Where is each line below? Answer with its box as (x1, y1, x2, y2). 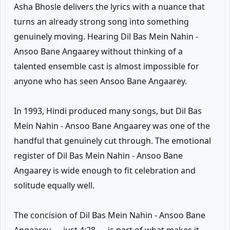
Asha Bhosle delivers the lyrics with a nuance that (14, 1, 205, 12)
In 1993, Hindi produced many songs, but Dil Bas (14, 105, 202, 117)
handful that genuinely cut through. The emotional (14, 135, 211, 146)
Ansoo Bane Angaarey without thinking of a (14, 46, 183, 57)
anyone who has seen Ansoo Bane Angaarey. (14, 75, 187, 87)
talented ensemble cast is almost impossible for (14, 61, 199, 72)
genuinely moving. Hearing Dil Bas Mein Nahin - (14, 31, 198, 42)
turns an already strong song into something (14, 16, 189, 27)
